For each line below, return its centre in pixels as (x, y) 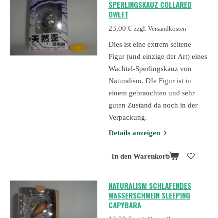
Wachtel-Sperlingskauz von (150, 68)
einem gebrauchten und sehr (151, 93)
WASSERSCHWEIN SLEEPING (149, 195)
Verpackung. (127, 117)
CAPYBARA (125, 205)
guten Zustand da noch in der (153, 105)
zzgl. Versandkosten (160, 29)
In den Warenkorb (140, 156)
